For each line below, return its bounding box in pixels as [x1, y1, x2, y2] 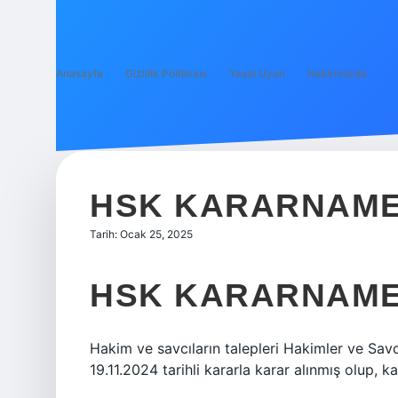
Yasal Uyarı [229, 67, 285, 80]
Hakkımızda [307, 67, 367, 80]
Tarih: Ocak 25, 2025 [90, 227, 193, 241]
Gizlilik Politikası [125, 67, 207, 80]
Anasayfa [56, 67, 103, 80]
